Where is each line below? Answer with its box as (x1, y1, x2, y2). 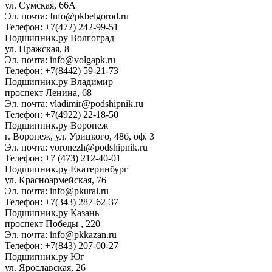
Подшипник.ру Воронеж (5, 120, 108, 131)
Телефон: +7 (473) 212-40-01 (5, 153, 121, 164)
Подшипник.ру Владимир (5, 76, 113, 87)
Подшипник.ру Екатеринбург (5, 164, 128, 175)
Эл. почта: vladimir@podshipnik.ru (5, 98, 143, 109)
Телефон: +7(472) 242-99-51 (5, 22, 118, 33)
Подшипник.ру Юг (5, 251, 84, 262)
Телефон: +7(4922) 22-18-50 (5, 109, 118, 120)
